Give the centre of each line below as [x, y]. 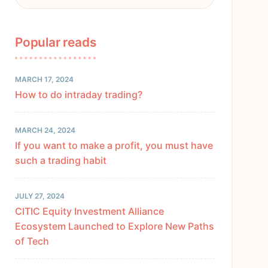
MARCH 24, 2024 [45, 130]
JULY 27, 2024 [40, 196]
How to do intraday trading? [79, 95]
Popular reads [56, 42]
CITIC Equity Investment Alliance [89, 211]
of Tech [32, 241]
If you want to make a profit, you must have [114, 146]
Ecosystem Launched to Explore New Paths [115, 226]
